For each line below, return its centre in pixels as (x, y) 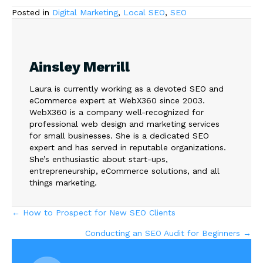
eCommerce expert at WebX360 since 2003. (117, 100)
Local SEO (144, 12)
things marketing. (63, 183)
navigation (57, 243)
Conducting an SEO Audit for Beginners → (168, 233)
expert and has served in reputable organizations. (128, 147)
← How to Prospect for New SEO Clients (94, 213)
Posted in (32, 12)
